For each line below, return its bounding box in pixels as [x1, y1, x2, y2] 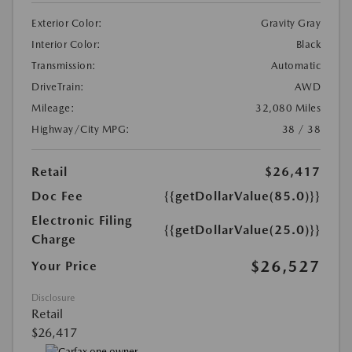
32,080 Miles [255, 102, 321, 115]
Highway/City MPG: [31, 123, 130, 136]
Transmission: [31, 60, 97, 72]
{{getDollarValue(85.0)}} [164, 189, 321, 204]
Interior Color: [31, 38, 101, 51]
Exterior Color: [31, 17, 103, 30]
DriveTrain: [31, 81, 85, 93]
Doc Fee [31, 189, 83, 204]
